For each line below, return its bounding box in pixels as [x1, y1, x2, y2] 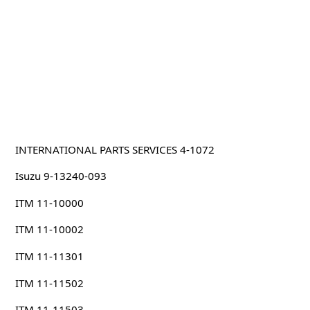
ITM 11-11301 [15, 248, 84, 263]
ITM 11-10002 [15, 222, 84, 237]
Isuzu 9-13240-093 [15, 169, 107, 183]
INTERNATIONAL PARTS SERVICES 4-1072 [15, 142, 215, 156]
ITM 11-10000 [15, 195, 84, 210]
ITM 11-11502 [15, 275, 84, 290]
